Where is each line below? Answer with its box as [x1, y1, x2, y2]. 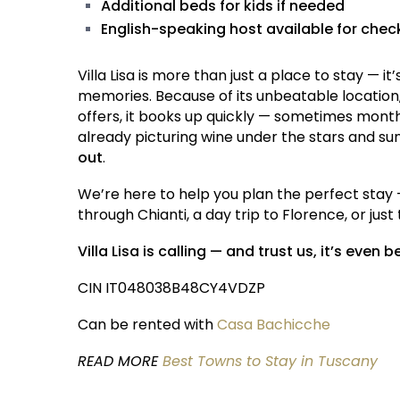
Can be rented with [78, 314, 217, 336]
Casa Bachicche [217, 314, 334, 336]
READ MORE [78, 351, 162, 372]
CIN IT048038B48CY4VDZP [78, 278, 265, 299]
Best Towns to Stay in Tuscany [162, 351, 378, 372]
